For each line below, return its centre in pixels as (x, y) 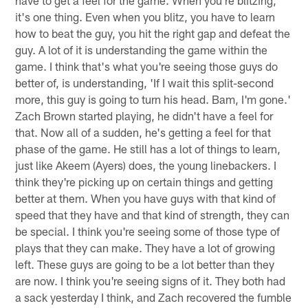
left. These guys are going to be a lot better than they (145, 264)
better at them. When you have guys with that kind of (146, 198)
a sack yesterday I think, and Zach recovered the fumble (154, 297)
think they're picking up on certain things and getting (144, 182)
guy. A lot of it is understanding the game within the (142, 50)
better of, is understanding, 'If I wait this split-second (145, 83)
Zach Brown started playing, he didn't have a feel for (144, 116)
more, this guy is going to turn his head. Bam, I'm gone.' (153, 99)
